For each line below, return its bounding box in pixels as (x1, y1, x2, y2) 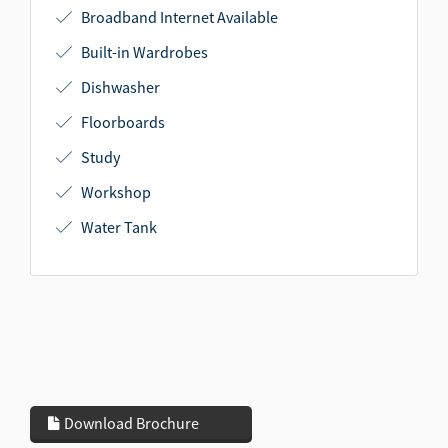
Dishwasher (78, 76, 160, 97)
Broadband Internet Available (78, 6, 278, 27)
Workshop (78, 181, 151, 202)
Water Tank (78, 216, 157, 237)
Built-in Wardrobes (78, 41, 208, 62)
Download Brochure (61, 412, 199, 433)
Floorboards (78, 111, 165, 132)
